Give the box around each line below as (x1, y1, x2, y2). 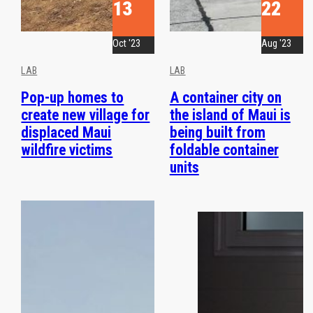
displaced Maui (21, 124, 112, 142)
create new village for (21, 106, 150, 124)
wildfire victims (21, 141, 113, 159)
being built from (169, 124, 265, 142)
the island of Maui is (169, 106, 291, 124)
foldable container (169, 141, 279, 159)
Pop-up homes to (21, 89, 124, 107)
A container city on (169, 89, 282, 107)
